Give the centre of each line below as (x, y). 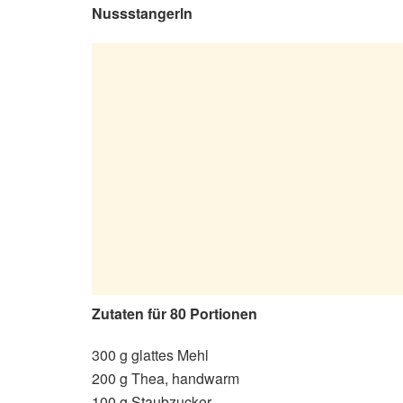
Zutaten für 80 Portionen (175, 313)
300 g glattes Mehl (150, 354)
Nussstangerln (142, 13)
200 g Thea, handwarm (166, 378)
